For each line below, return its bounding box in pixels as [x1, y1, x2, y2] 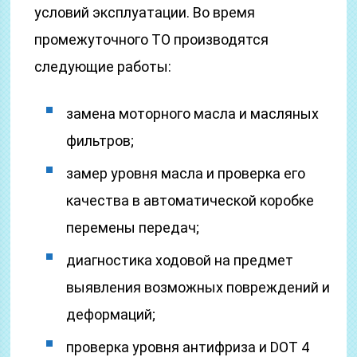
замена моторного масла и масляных [66, 105, 320, 122]
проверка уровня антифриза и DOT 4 [66, 339, 310, 355]
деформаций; [66, 306, 156, 323]
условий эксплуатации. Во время [34, 4, 256, 21]
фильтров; [66, 132, 135, 149]
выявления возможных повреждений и [66, 279, 331, 296]
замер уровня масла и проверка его [66, 165, 306, 182]
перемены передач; [66, 219, 200, 236]
